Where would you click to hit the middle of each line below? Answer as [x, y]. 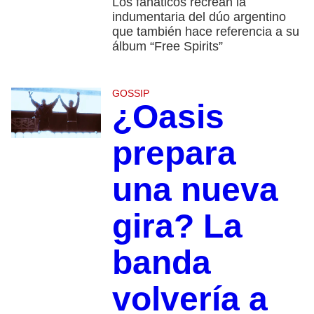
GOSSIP [130, 94]
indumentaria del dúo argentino [199, 17]
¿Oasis [168, 117]
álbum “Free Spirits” [167, 47]
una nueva [195, 190]
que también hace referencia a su [205, 32]
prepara [174, 153]
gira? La [177, 226]
